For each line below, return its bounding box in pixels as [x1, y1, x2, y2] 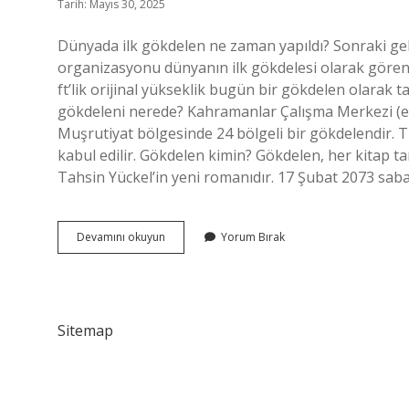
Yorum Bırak [221, 229, 285, 245]
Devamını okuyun [77, 229, 165, 245]
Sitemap [58, 320, 113, 341]
